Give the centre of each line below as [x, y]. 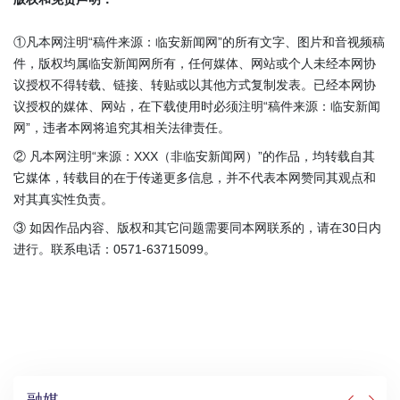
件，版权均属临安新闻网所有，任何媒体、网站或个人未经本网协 [195, 64]
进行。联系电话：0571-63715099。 [115, 250]
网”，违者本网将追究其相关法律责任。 [122, 128]
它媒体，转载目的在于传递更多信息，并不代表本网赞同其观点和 [195, 178]
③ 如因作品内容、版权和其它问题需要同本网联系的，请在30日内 [197, 228]
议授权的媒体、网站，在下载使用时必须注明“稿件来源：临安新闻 [197, 107]
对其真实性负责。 [63, 200]
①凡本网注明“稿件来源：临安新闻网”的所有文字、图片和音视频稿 [199, 42]
